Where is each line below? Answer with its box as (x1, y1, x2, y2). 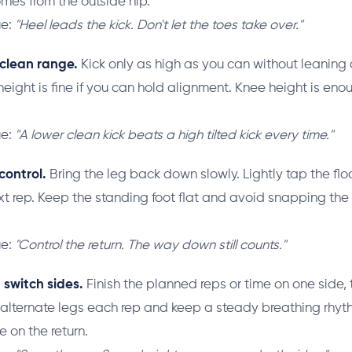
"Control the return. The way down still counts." (15, 239, 286, 253)
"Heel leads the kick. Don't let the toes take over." (15, 19, 302, 33)
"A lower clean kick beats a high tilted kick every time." (15, 129, 333, 143)
